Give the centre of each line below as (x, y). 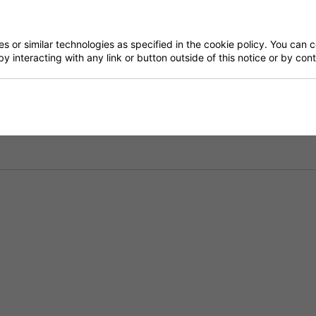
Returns (169, 116)
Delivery (170, 77)
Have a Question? (195, 38)
